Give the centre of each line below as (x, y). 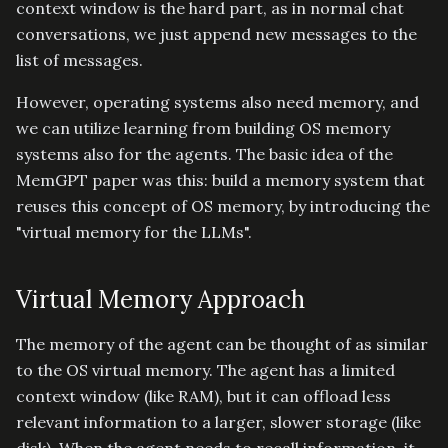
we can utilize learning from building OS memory (203, 128)
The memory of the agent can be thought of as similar (222, 344)
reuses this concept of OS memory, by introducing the (223, 206)
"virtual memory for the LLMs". (134, 232)
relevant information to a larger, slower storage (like (218, 422)
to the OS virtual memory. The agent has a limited (205, 370)
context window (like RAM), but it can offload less (203, 396)
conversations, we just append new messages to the (216, 34)
